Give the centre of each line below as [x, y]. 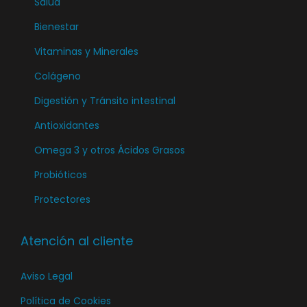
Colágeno [58, 76]
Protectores [62, 199]
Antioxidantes [67, 125]
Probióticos [61, 175]
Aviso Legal [47, 276]
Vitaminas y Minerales [86, 51]
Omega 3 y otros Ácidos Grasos [110, 150]
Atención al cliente [77, 241]
